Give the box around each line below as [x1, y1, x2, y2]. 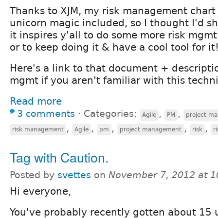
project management [120, 126, 182, 133]
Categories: [84, 108, 140, 119]
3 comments [17, 108, 75, 119]
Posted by [10, 169, 57, 180]
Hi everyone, [10, 185, 71, 197]
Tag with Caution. [10, 147, 109, 166]
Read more [10, 95, 62, 107]
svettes [57, 169, 91, 180]
